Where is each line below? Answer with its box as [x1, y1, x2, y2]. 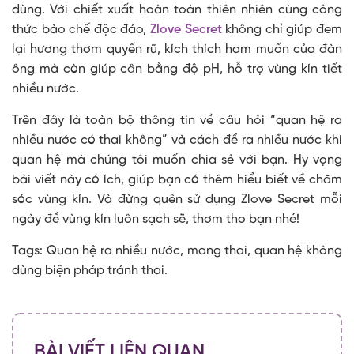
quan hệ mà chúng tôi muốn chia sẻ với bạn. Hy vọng [12, 153, 342, 168]
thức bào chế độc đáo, [12, 23, 150, 37]
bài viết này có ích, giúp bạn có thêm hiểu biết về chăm [12, 173, 342, 187]
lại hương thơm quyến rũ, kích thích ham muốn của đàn [12, 43, 342, 57]
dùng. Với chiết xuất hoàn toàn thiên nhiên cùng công [12, 3, 342, 17]
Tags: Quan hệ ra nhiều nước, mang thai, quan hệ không [12, 244, 342, 258]
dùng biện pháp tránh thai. [12, 264, 168, 278]
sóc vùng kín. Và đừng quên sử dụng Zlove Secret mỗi [12, 193, 342, 207]
